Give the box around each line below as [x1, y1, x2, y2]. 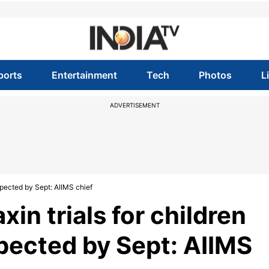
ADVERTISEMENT [109, 101, 160, 109]
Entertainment [51, 69, 117, 81]
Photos [199, 69, 232, 81]
